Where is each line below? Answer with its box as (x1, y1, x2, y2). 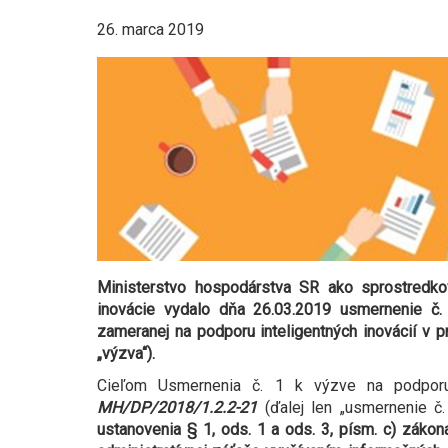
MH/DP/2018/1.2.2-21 (97, 398, 257, 418)
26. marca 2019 (97, 20, 204, 39)
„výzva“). (97, 344, 155, 364)
